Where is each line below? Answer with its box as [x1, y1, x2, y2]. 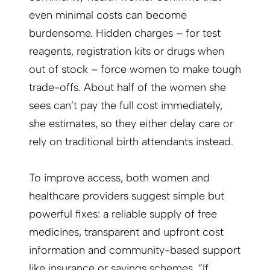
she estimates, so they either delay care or [29, 117, 233, 131]
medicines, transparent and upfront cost [29, 225, 224, 239]
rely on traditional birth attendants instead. [29, 135, 233, 149]
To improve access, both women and [29, 171, 210, 185]
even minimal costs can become [29, 8, 187, 22]
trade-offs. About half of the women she [29, 81, 226, 95]
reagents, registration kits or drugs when [29, 45, 224, 58]
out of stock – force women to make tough [29, 63, 241, 77]
